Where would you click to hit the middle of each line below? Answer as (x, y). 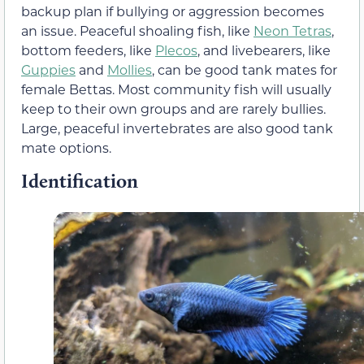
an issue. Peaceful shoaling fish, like (137, 31)
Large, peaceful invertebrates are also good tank (177, 128)
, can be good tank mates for (245, 70)
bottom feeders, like (88, 50)
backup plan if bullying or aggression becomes (173, 11)
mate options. (66, 148)
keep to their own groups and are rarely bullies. (173, 109)
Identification (80, 180)
